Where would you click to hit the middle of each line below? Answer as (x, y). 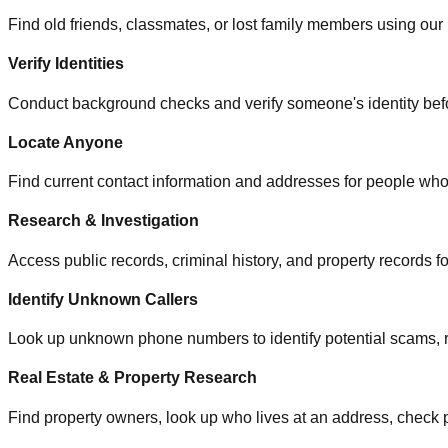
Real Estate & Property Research (132, 378)
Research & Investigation (103, 221)
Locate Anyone (65, 142)
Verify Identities (66, 64)
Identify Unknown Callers (103, 299)
